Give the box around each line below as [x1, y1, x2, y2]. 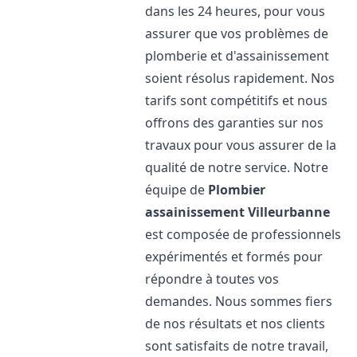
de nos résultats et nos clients [145, 315, 326, 332]
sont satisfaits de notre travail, [145, 337, 329, 355]
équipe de [145, 181, 209, 198]
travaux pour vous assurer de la [145, 136, 337, 154]
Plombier [208, 181, 266, 198]
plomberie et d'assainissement [145, 47, 330, 65]
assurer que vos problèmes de [145, 25, 329, 42]
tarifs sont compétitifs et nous [145, 92, 328, 109]
